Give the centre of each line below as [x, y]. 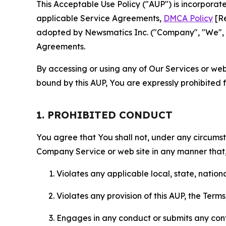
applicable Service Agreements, [100, 18]
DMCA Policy [188, 18]
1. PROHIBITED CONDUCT [104, 115]
